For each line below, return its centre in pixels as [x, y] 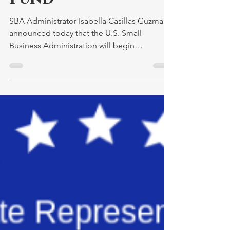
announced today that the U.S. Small [75, 56]
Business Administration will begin [72, 68]
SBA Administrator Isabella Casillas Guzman [89, 43]
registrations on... [41, 80]
